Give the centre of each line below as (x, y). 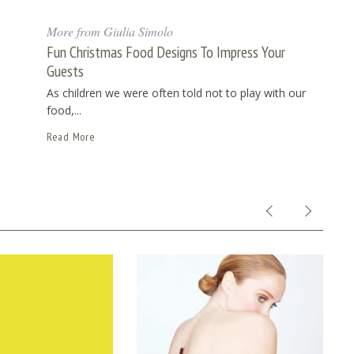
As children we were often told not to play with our (176, 93)
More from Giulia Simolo (110, 32)
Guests (65, 71)
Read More (71, 137)
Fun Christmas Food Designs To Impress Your (166, 52)
